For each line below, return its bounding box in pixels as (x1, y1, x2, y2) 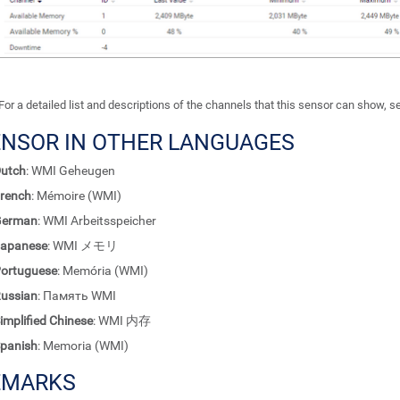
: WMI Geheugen (26, 163, 115, 179)
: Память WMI (37, 288, 116, 304)
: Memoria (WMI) (37, 338, 129, 354)
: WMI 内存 (93, 313, 151, 329)
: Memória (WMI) (57, 263, 148, 279)
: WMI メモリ (47, 238, 118, 254)
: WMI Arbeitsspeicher (37, 213, 156, 229)
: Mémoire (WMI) (31, 188, 121, 204)
